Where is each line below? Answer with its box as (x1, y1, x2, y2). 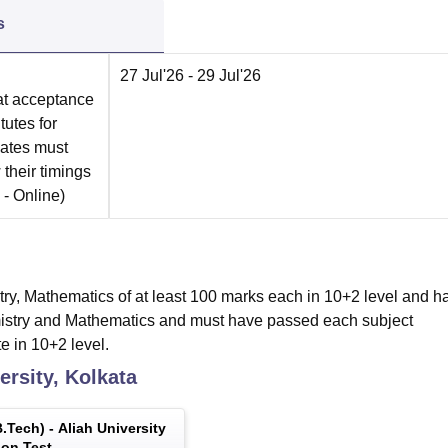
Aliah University (58, 420, 166, 436)
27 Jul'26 (120, 67, 184, 84)
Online (13, 187, 60, 204)
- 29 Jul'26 (184, 67, 261, 84)
